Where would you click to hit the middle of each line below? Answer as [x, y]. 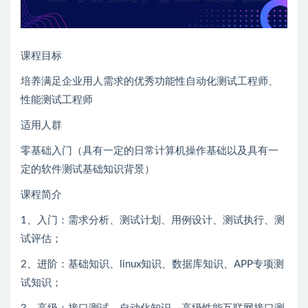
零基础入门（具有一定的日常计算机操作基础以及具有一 [150, 151]
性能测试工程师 [57, 100]
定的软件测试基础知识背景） [88, 169]
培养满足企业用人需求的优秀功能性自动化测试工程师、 [150, 81]
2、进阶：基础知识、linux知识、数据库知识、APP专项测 [152, 264]
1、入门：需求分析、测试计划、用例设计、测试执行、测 [153, 220]
